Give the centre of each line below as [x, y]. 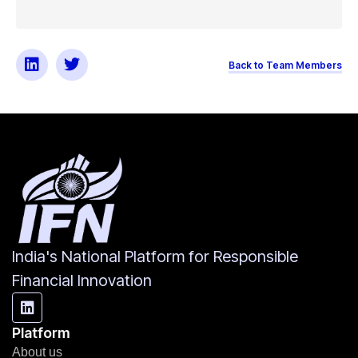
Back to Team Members [285, 65]
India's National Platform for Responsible [155, 256]
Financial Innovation [82, 280]
